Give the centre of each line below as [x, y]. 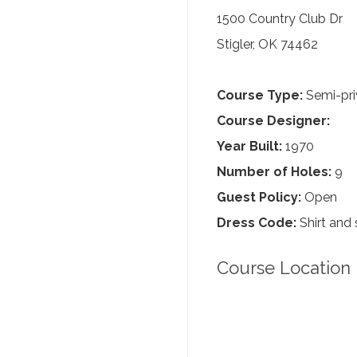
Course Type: [260, 95]
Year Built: [249, 146]
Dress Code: [257, 223]
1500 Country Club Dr [280, 19]
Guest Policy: [259, 197]
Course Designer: [273, 121]
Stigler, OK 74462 [267, 44]
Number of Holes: [274, 172]
